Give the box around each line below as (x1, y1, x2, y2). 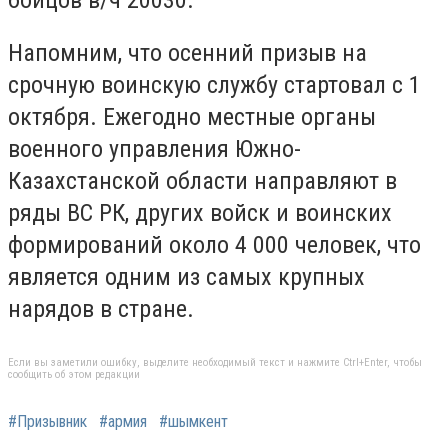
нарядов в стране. (8, 295, 200, 324)
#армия (99, 411, 147, 431)
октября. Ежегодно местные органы (8, 103, 376, 132)
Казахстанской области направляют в (8, 167, 397, 196)
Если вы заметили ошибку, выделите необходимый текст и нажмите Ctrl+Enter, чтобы (8, 355, 422, 369)
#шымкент (159, 411, 228, 431)
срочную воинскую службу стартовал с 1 (8, 71, 421, 100)
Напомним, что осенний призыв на (8, 39, 367, 68)
